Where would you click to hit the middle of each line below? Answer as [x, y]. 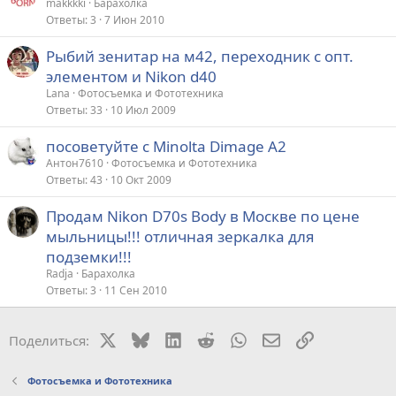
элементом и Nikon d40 [131, 76]
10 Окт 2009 [141, 179]
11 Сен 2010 [136, 290]
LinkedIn [207, 338]
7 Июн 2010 [134, 19]
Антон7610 [75, 163]
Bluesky [172, 338]
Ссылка [337, 338]
